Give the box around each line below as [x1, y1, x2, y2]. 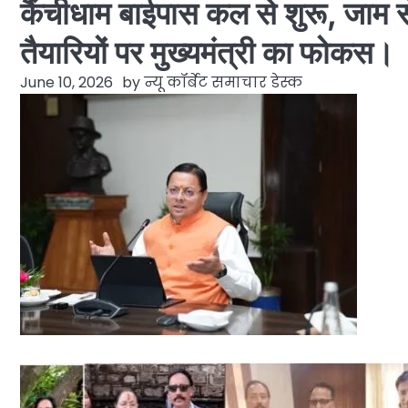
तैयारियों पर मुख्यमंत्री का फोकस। [20, 33, 394, 71]
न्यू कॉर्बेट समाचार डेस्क [144, 71, 302, 93]
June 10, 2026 [20, 71, 113, 93]
